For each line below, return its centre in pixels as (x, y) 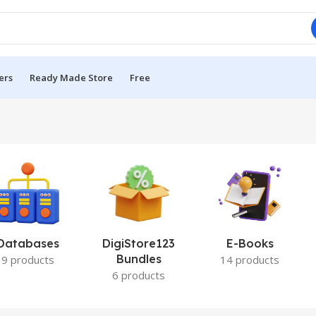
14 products (250, 260)
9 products (28, 260)
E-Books (250, 243)
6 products (139, 275)
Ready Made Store (71, 77)
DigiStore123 (139, 243)
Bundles (139, 259)
